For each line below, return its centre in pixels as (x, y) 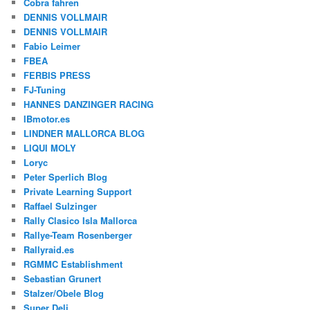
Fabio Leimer (52, 46)
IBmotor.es (47, 118)
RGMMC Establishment (73, 264)
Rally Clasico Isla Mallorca (81, 220)
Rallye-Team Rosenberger (78, 235)
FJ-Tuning (45, 89)
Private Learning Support (78, 191)
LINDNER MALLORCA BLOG (84, 133)
